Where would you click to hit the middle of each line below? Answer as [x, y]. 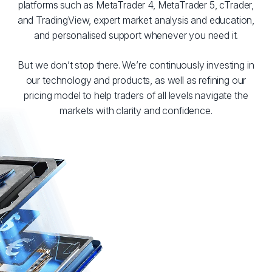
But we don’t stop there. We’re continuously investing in [136, 65]
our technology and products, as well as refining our [136, 80]
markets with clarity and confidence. [136, 110]
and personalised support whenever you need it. [136, 35]
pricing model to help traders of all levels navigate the [136, 95]
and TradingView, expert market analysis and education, [136, 20]
